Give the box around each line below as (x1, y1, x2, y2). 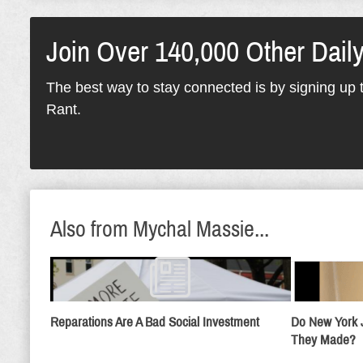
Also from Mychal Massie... (50, 216, 269, 241)
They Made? (290, 332, 356, 348)
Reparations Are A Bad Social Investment (50, 314, 259, 330)
